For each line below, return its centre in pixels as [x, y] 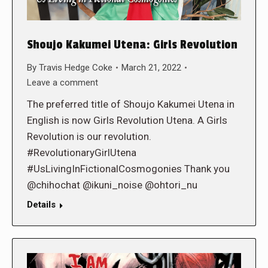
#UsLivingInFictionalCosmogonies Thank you [128, 168]
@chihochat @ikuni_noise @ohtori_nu [112, 185]
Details [41, 204]
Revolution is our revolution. [89, 136]
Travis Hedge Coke [76, 67]
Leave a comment [63, 82]
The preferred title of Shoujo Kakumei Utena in [131, 104]
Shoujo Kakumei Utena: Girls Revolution [132, 45]
